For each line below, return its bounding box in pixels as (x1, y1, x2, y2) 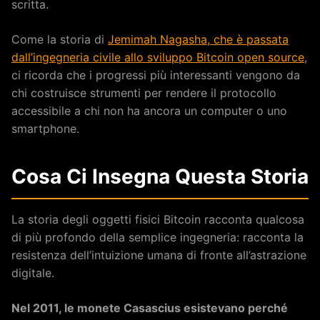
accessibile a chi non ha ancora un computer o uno (11, 103, 287, 118)
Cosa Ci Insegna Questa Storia (11, 164, 309, 189)
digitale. (11, 265, 54, 280)
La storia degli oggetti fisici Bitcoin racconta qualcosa (11, 211, 304, 226)
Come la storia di (11, 31, 108, 46)
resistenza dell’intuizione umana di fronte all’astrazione (11, 247, 306, 262)
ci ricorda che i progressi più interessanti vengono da (11, 67, 300, 82)
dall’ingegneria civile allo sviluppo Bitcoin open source (11, 49, 304, 64)
